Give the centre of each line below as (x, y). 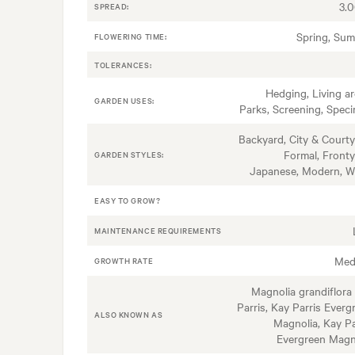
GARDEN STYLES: (129, 155)
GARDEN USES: (124, 101)
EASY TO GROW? (128, 200)
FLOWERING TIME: (131, 36)
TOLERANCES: (123, 65)
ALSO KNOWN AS (129, 315)
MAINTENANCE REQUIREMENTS (158, 231)
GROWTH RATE (124, 261)
